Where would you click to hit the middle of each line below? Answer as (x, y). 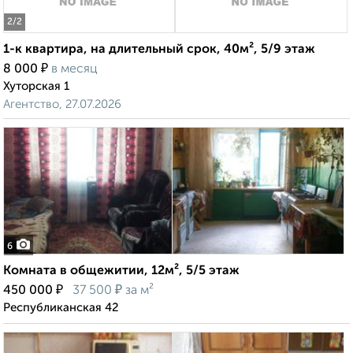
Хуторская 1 (36, 87)
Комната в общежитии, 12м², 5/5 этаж (121, 271)
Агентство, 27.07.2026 (62, 105)
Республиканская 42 (61, 308)
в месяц (74, 70)
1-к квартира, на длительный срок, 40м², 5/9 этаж (159, 50)
